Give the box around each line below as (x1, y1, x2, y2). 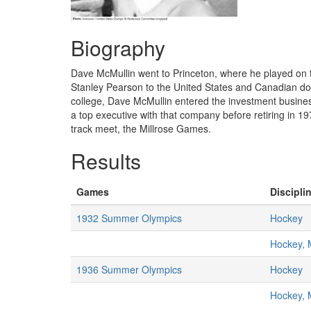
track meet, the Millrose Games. (71, 121, 211, 135)
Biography (71, 33, 165, 62)
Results (71, 146, 141, 176)
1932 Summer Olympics (76, 211, 182, 225)
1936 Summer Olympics (76, 262, 182, 276)
